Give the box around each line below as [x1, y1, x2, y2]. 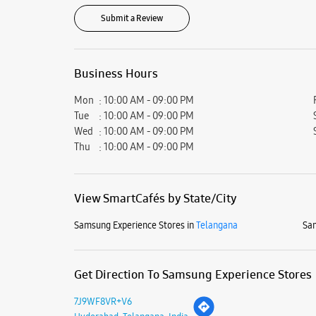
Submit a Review [100, 12, 163, 24]
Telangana [195, 218, 238, 231]
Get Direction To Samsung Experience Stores [73, 266, 312, 282]
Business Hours [73, 65, 158, 81]
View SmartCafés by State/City [73, 190, 237, 206]
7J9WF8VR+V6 [73, 294, 132, 308]
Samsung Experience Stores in [73, 218, 194, 231]
